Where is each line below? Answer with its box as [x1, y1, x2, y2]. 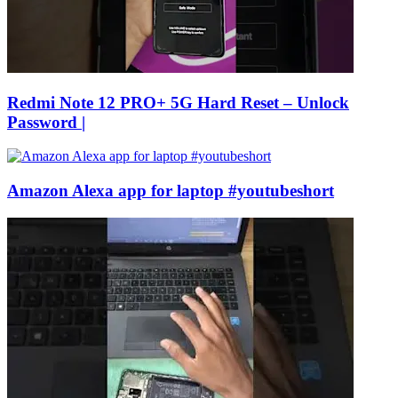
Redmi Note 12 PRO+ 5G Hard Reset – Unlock [7, 92, 349, 112]
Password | [7, 112, 85, 131]
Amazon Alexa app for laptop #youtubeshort [7, 181, 334, 201]
